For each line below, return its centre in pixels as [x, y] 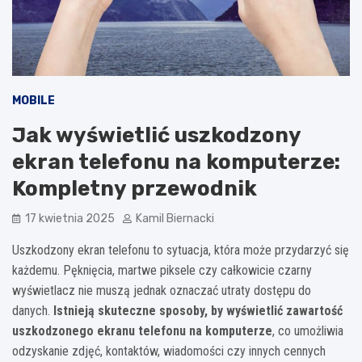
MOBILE [34, 101]
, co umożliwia [308, 331]
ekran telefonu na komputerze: [176, 162]
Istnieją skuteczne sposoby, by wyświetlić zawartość [198, 311]
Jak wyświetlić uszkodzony [156, 136]
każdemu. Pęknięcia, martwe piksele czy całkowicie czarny [162, 271]
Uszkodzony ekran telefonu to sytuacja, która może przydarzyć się [181, 250]
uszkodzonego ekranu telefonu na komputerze [142, 331]
